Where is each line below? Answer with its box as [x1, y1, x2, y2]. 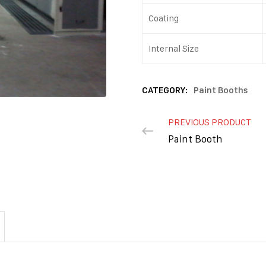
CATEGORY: [142, 85, 189, 96]
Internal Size [148, 43, 199, 54]
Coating [148, 12, 179, 24]
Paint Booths [194, 85, 248, 96]
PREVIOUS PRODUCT [168, 116, 251, 128]
